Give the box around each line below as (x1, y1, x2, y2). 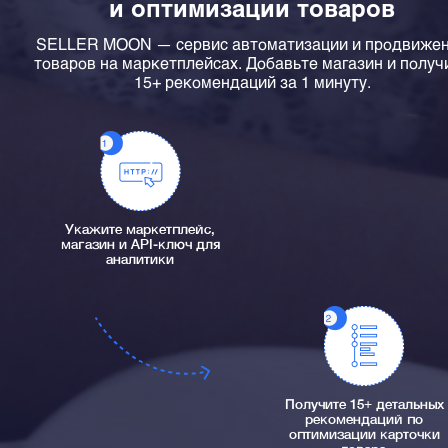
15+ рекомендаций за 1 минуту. (133, 72, 371, 92)
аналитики (106, 254, 174, 268)
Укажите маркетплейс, (65, 224, 215, 238)
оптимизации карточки (288, 429, 440, 443)
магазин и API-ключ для (60, 239, 220, 253)
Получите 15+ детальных (284, 399, 444, 413)
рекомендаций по (305, 414, 423, 428)
